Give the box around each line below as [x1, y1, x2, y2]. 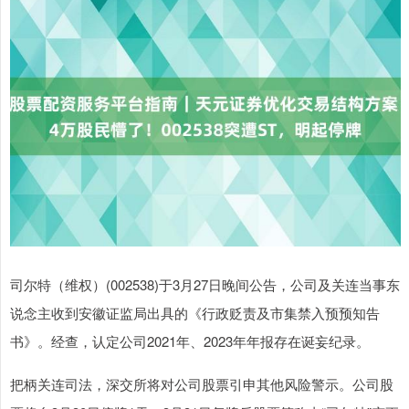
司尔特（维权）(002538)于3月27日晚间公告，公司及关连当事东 [10, 275, 400, 295]
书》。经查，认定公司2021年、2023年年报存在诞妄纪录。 [10, 331, 370, 351]
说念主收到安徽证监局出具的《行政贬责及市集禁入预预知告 [10, 303, 380, 323]
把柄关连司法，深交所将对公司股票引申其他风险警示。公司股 [10, 374, 393, 394]
